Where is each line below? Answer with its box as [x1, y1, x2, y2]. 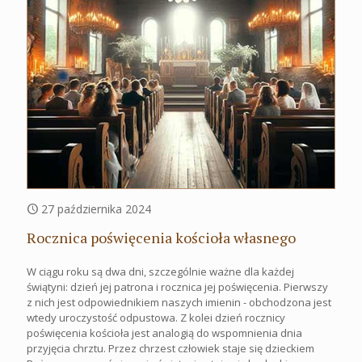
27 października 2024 [41, 200, 151, 217]
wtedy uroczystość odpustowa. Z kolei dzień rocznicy [27, 309, 285, 325]
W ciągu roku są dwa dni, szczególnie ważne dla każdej [27, 263, 294, 279]
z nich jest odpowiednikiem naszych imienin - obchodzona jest [27, 294, 331, 309]
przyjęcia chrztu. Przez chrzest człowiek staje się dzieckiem [27, 340, 314, 356]
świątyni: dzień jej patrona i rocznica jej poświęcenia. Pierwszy [27, 279, 328, 294]
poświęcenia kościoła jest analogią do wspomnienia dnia [27, 325, 302, 340]
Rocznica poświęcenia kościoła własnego [27, 227, 296, 247]
